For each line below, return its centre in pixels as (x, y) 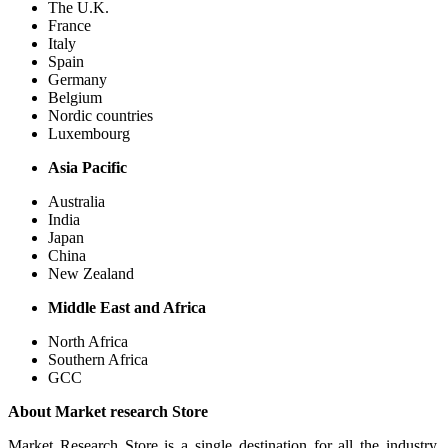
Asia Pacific (87, 167)
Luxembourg (89, 133)
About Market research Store (108, 411)
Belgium (75, 97)
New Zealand (91, 273)
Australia (76, 201)
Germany (77, 79)
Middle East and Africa (127, 307)
